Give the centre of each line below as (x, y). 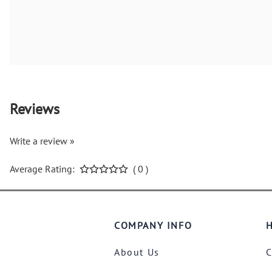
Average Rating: (42, 168)
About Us (137, 252)
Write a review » (42, 141)
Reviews (35, 109)
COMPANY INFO (153, 225)
